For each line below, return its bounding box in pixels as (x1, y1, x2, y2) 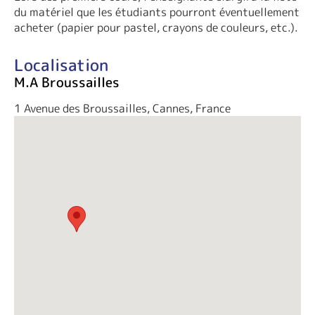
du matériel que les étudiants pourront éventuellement (14, 4, 300, 20)
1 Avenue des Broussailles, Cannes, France (14, 100, 231, 116)
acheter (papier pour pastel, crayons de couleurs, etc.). (14, 20, 298, 36)
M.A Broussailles (14, 73, 120, 92)
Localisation (14, 53, 108, 77)
